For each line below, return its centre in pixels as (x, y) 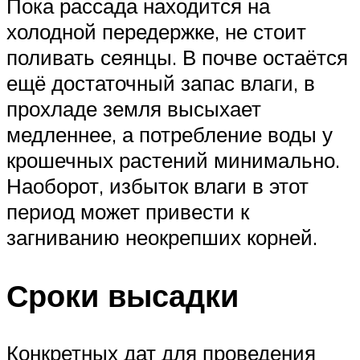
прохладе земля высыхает (134, 108)
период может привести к (128, 211)
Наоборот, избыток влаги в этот (157, 185)
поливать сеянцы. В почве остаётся (177, 57)
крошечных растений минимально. (173, 160)
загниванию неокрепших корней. (162, 237)
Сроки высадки (123, 295)
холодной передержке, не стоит (156, 31)
